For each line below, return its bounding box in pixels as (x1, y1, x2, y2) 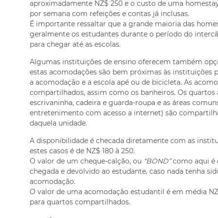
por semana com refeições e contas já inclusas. (29, 9, 189, 18)
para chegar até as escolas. (29, 40, 121, 49)
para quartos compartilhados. (29, 198, 130, 206)
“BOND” (143, 157, 171, 165)
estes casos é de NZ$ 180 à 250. (29, 146, 135, 155)
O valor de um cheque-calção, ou (29, 157, 144, 165)
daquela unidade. (29, 119, 87, 127)
